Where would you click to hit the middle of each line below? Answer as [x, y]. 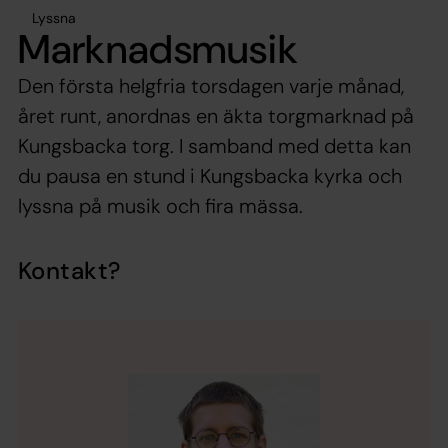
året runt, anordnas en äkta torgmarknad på [216, 115]
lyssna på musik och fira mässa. [160, 205]
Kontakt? [69, 270]
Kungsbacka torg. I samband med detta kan [214, 145]
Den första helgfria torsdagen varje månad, [211, 85]
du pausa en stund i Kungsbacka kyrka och [210, 175]
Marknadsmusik [158, 48]
